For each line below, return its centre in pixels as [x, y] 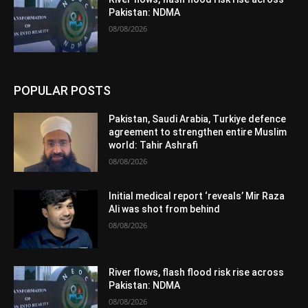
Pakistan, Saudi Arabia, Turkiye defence [198, 119]
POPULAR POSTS [62, 90]
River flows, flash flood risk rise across [197, 273]
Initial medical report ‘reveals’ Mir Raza [197, 196]
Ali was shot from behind [165, 209]
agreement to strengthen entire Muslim [198, 132]
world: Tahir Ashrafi [154, 145]
